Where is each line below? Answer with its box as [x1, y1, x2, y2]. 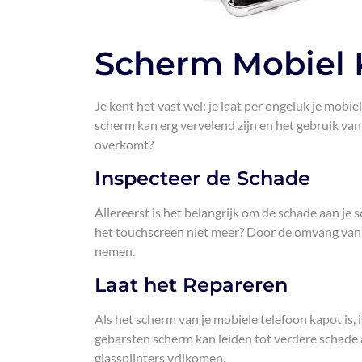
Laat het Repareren [95, 273, 288, 297]
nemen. [95, 243, 135, 259]
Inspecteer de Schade [95, 166, 310, 190]
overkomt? [95, 137, 154, 152]
